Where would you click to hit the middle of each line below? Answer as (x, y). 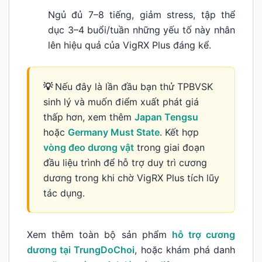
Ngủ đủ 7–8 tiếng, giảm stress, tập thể (142, 14)
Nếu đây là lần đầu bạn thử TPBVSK (134, 86)
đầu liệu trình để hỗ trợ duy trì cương (125, 162)
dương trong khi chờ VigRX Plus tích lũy (131, 177)
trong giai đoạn (169, 147)
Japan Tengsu (166, 117)
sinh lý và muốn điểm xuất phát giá (121, 101)
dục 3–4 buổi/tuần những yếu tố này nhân (142, 30)
